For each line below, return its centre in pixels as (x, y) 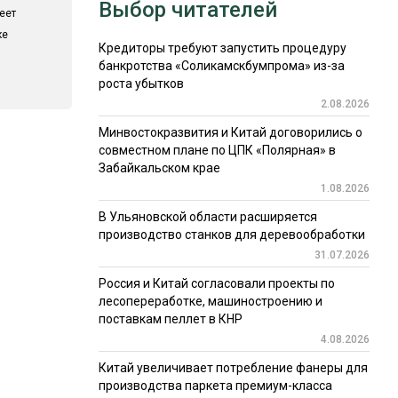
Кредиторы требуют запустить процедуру (222, 48)
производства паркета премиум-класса (215, 386)
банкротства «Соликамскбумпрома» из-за (221, 66)
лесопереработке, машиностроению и (210, 302)
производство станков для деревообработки (231, 235)
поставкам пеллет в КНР (170, 319)
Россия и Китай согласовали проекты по (216, 284)
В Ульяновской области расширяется (207, 217)
